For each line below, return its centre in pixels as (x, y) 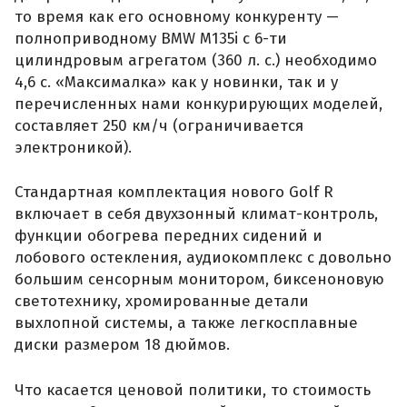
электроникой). (73, 147)
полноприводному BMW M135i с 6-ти (151, 38)
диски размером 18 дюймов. (122, 345)
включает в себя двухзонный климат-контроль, (196, 214)
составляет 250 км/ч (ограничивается (159, 125)
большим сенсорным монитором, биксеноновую (199, 280)
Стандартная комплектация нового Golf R (174, 193)
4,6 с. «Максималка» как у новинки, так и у (176, 82)
